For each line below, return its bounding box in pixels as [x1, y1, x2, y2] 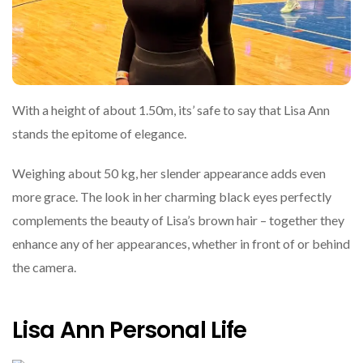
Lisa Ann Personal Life [12, 314, 247, 347]
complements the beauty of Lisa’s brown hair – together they [12, 211, 344, 228]
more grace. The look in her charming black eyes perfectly [12, 188, 331, 204]
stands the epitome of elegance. [12, 125, 186, 141]
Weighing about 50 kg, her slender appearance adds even [12, 164, 326, 181]
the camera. [12, 258, 76, 275]
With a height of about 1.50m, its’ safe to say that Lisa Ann [12, 101, 330, 117]
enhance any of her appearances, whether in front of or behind [12, 235, 350, 251]
